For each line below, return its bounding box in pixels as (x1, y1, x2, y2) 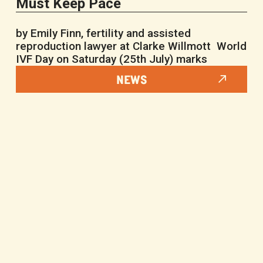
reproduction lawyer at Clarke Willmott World (16, 39, 247, 53)
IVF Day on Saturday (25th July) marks (16, 52, 208, 66)
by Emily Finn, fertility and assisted (16, 26, 191, 41)
